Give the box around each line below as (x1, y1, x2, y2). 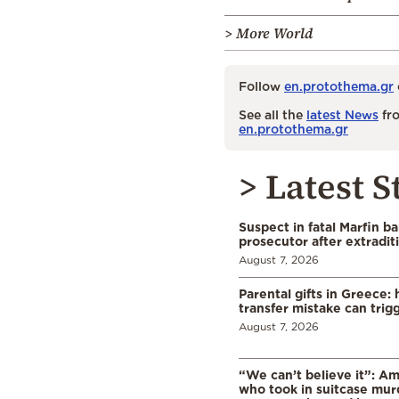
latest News (306, 107, 379, 121)
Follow (239, 78, 284, 93)
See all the (239, 107, 306, 121)
